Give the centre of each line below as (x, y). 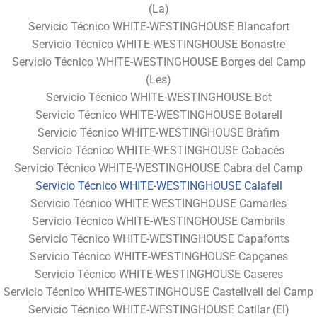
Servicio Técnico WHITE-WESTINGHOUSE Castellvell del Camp (158, 292)
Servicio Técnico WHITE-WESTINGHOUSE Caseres (158, 274)
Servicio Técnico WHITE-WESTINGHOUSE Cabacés (158, 150)
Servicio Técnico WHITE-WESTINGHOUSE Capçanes (158, 256)
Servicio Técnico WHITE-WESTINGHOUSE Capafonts (158, 238)
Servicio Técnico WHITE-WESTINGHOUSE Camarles (158, 203)
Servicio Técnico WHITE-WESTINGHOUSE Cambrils (158, 221)
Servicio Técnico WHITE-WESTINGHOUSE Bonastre (158, 44)
